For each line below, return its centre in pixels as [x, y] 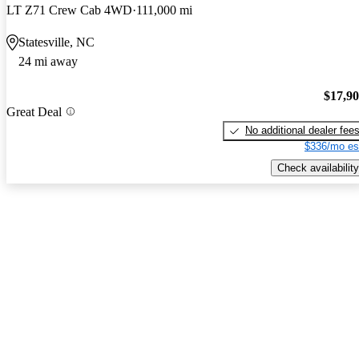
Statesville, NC [56, 42]
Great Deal [34, 111]
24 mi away [48, 62]
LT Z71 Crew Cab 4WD [69, 10]
